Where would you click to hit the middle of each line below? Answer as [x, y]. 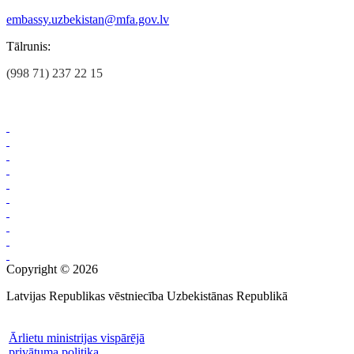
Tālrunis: [28, 47]
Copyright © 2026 [52, 269]
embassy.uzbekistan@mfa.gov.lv [88, 20]
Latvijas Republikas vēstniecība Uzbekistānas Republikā [147, 296]
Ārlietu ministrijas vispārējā [77, 338]
